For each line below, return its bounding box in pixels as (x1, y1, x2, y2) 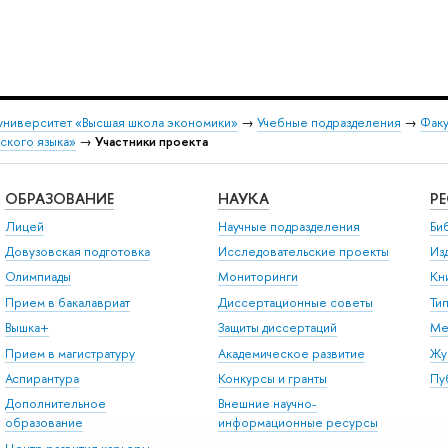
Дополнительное (4, 395, 106, 413)
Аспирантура (4, 369, 79, 387)
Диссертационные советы (217, 293, 373, 311)
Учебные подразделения (257, 113, 401, 131)
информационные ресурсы (217, 414, 378, 432)
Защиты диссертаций (217, 319, 337, 337)
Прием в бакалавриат (4, 293, 130, 311)
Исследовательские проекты (217, 243, 389, 260)
